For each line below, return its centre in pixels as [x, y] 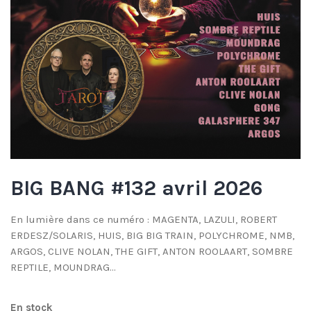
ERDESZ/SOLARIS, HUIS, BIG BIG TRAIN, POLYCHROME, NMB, [152, 235]
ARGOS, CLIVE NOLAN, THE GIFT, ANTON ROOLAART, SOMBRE [152, 251]
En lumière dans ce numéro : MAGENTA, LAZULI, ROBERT [144, 219]
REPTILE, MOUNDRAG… [63, 267]
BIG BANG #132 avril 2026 [136, 188]
